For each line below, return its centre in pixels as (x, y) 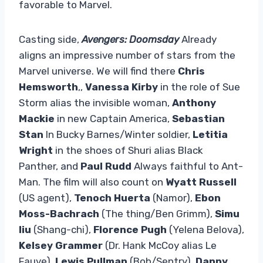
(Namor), (173, 198)
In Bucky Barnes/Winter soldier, (118, 134)
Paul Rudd (106, 166)
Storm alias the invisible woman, (95, 102)
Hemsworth (48, 87)
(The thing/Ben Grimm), (157, 213)
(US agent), (46, 198)
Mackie (37, 118)
